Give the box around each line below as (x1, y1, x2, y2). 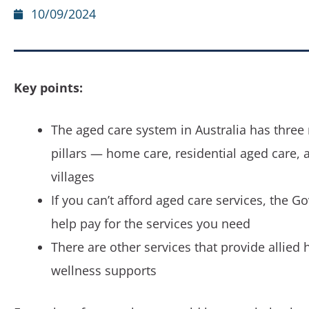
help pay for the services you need (51, 215, 250, 232)
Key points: (14, 79, 83, 96)
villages (51, 168, 94, 185)
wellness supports (51, 262, 157, 279)
